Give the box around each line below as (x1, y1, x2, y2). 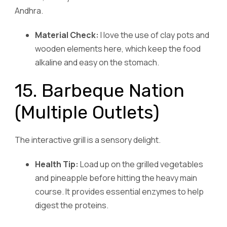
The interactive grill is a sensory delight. (15, 134, 161, 145)
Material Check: (35, 29, 99, 41)
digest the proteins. (35, 200, 108, 211)
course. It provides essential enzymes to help (35, 186, 204, 198)
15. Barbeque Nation (15, 79, 184, 101)
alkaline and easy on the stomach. (35, 56, 159, 68)
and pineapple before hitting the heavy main (35, 172, 197, 184)
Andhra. (15, 5, 43, 16)
